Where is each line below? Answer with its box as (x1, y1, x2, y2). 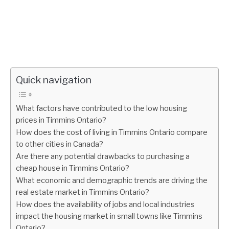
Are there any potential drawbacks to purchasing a (16, 152, 190, 161)
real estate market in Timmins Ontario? (16, 188, 149, 197)
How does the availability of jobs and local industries (16, 200, 195, 209)
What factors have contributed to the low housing (16, 104, 187, 113)
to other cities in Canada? (16, 140, 103, 149)
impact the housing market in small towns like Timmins (16, 212, 202, 221)
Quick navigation (16, 74, 91, 86)
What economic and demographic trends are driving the (16, 176, 208, 185)
